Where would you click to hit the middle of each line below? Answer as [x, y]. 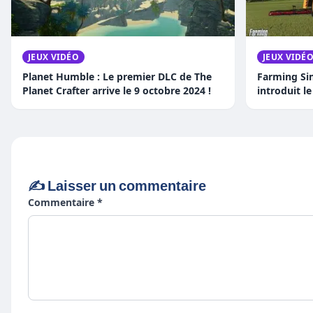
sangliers [279, 105]
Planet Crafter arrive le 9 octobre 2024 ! [117, 91]
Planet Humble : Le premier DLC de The [117, 77]
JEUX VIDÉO [53, 57]
